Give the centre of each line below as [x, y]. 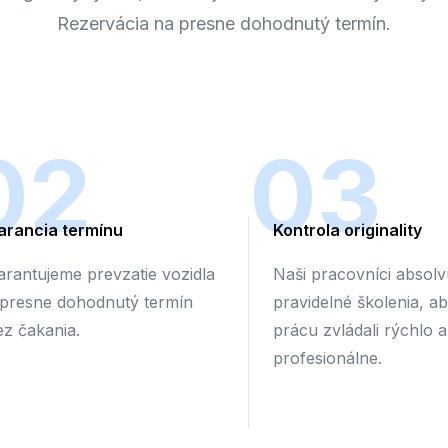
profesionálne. [327, 358]
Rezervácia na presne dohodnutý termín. [224, 23]
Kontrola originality [347, 230]
